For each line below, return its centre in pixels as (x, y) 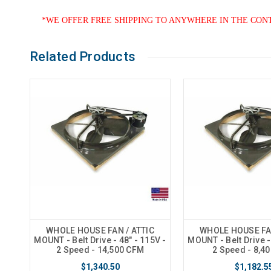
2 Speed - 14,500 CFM (100, 250)
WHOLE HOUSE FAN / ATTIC (100, 231)
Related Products (83, 57)
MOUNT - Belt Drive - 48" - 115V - (100, 240)
